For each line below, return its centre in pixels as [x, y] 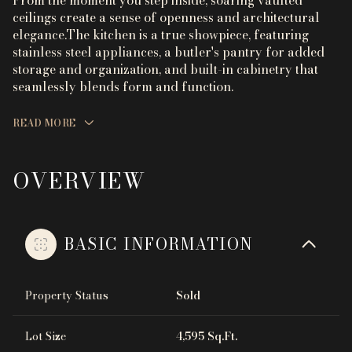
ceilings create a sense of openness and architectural [166, 17]
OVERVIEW [79, 181]
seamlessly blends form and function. [123, 86]
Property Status [67, 296]
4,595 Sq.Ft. [207, 337]
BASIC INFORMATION [159, 244]
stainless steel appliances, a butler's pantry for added [169, 52]
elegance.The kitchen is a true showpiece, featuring [161, 35]
